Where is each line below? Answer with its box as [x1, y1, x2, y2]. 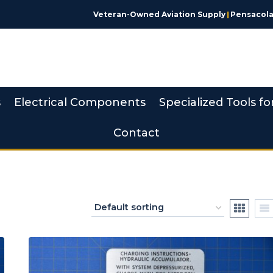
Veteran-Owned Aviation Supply [93, 9, 225, 19]
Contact [113, 126, 160, 140]
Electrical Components [14, 95, 146, 109]
